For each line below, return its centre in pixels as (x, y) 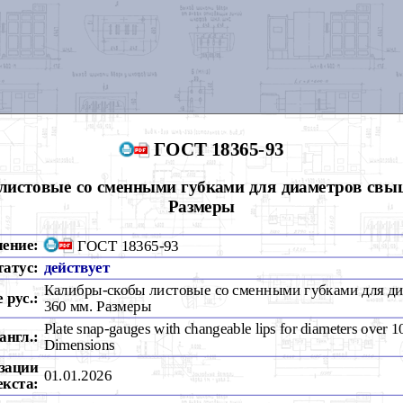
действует (76, 268)
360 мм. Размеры (98, 306)
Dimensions (79, 345)
